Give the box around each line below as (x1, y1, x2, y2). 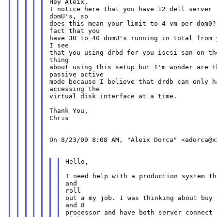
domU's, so (49, 13, 88, 20)
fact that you (49, 27, 100, 35)
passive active (49, 71, 104, 78)
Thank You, (49, 107, 88, 115)
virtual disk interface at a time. (49, 93, 177, 100)
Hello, (65, 158, 89, 166)
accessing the (49, 85, 100, 93)
